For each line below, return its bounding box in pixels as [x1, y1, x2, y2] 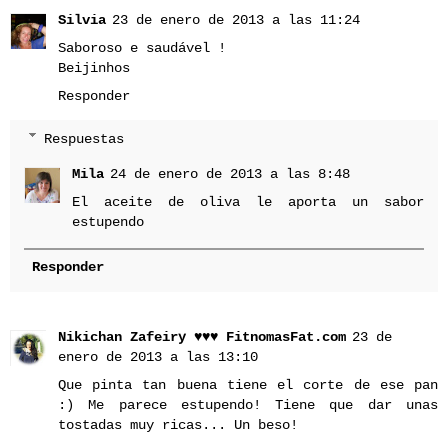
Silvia [58, 11, 106, 28]
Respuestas [44, 130, 125, 147]
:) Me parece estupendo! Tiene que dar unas [58, 397, 438, 414]
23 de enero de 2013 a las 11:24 [112, 11, 360, 28]
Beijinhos [58, 59, 130, 76]
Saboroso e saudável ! [58, 39, 226, 56]
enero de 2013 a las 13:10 [58, 349, 258, 366]
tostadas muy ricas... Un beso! [58, 417, 298, 434]
